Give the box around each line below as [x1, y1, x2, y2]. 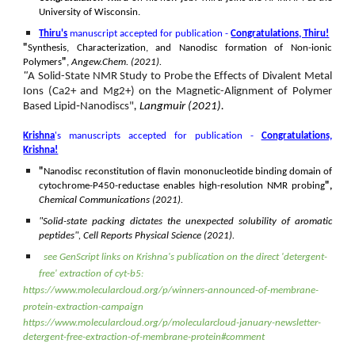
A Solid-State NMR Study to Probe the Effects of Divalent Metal [28, 71, 332, 82]
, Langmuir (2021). [134, 101, 227, 113]
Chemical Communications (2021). [39, 195, 184, 205]
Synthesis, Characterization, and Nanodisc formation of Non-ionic [28, 43, 332, 53]
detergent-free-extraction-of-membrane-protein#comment [23, 332, 265, 342]
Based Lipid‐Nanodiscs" [23, 101, 135, 113]
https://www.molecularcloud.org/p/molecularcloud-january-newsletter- [23, 318, 322, 328]
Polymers [23, 57, 63, 67]
